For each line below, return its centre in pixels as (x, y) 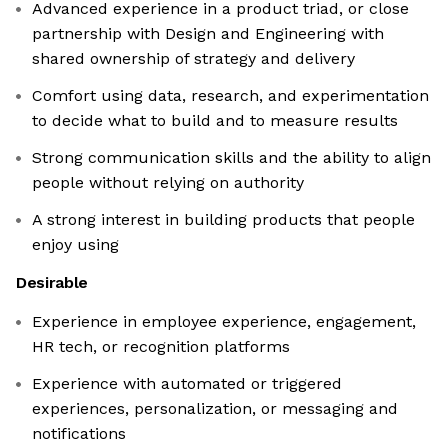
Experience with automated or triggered (187, 384)
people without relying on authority (168, 183)
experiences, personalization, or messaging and (215, 409)
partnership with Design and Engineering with (208, 34)
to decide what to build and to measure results (215, 121)
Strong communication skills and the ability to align (231, 158)
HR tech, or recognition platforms (161, 347)
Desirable (52, 283)
